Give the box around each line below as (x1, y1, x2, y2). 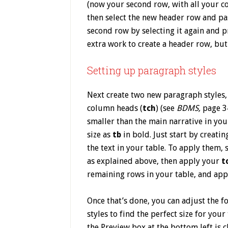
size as (87, 130, 112, 139)
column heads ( (87, 103, 142, 113)
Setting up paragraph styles (87, 64, 216, 77)
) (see (156, 103, 177, 113)
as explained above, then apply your (87, 156, 221, 166)
